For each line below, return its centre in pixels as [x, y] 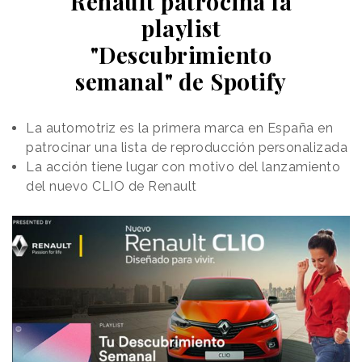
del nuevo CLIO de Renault [112, 186]
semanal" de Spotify [181, 81]
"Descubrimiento [181, 54]
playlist [181, 27]
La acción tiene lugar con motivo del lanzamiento [183, 166]
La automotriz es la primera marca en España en [179, 128]
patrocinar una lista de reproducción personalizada [187, 147]
